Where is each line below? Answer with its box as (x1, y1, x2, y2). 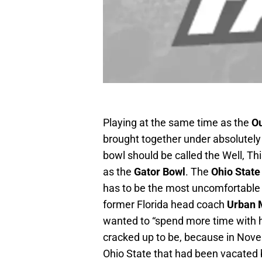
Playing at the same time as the (103, 116, 251, 129)
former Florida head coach (103, 198, 227, 211)
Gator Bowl (134, 166, 185, 178)
